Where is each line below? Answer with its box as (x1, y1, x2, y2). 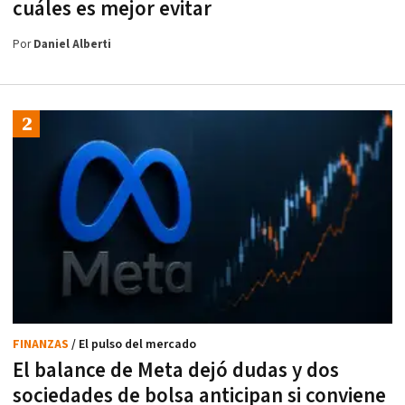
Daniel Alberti (33, 36, 111, 52)
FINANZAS (13, 336, 71, 353)
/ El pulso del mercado (71, 336, 196, 353)
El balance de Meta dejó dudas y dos (13, 357, 339, 385)
